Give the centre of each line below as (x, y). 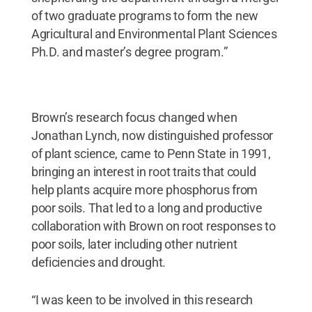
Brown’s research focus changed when (134, 117)
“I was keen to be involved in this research (142, 299)
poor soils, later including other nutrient (134, 244)
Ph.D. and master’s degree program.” (129, 52)
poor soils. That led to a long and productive (147, 208)
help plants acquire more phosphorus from (144, 189)
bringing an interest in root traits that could (143, 171)
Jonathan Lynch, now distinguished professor (152, 135)
